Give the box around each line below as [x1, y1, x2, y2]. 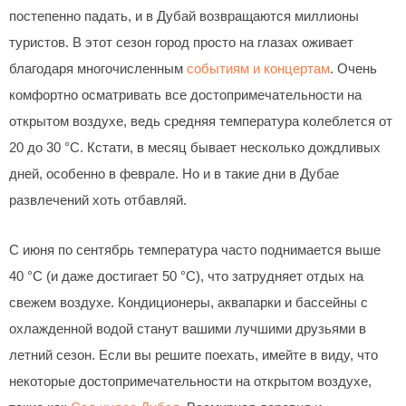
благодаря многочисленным [9, 62, 187, 77]
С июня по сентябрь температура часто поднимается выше [9, 242, 381, 257]
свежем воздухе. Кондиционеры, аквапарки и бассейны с [9, 295, 368, 310]
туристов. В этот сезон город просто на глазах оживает [9, 35, 353, 51]
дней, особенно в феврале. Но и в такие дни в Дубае [9, 167, 339, 182]
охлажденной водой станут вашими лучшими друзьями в [9, 321, 366, 336]
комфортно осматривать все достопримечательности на [9, 88, 362, 103]
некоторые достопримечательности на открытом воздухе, [9, 373, 372, 389]
